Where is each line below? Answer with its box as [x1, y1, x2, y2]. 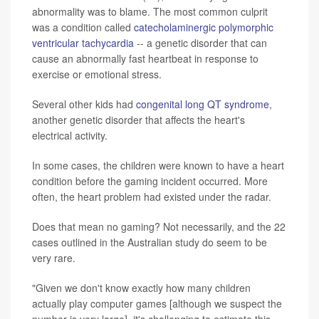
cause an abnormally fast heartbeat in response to [32, 51, 258, 66]
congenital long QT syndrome [136, 96, 269, 111]
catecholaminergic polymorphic [134, 19, 273, 34]
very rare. [32, 250, 75, 265]
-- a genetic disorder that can [134, 35, 267, 50]
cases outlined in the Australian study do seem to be [32, 234, 267, 249]
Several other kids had [32, 96, 136, 111]
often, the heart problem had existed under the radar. [32, 189, 271, 204]
